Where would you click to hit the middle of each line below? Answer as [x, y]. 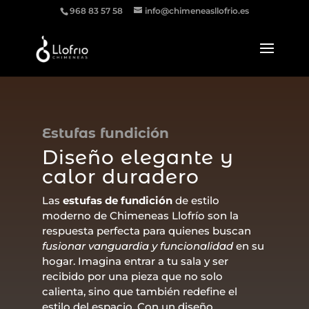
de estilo [196, 201]
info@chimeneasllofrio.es [197, 11]
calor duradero [120, 177]
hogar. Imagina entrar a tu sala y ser [135, 261]
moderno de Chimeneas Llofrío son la [140, 216]
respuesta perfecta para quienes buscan [146, 231]
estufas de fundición [117, 201]
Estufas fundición [105, 133]
